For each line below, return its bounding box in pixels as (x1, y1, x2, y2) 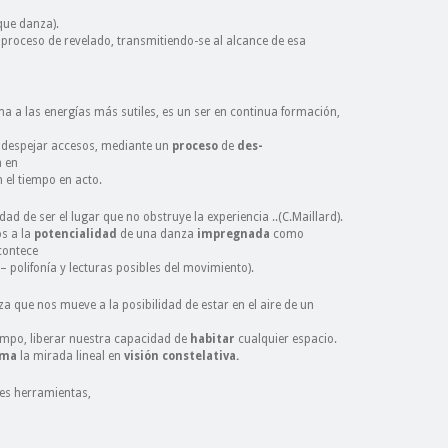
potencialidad (34, 227, 117, 241)
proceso (172, 139, 218, 153)
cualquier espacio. (235, 332, 337, 346)
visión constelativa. (124, 349, 239, 363)
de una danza (117, 227, 197, 241)
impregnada (197, 227, 270, 241)
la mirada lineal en (17, 349, 124, 363)
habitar (190, 332, 235, 346)
